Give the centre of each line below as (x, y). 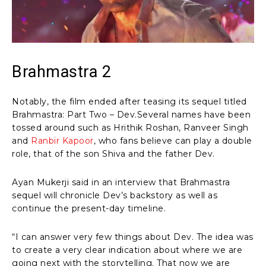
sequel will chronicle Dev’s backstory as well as (115, 195)
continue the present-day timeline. (89, 208)
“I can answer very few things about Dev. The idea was (133, 237)
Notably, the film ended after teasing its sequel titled (129, 101)
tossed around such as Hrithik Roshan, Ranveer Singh (130, 127)
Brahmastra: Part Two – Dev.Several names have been (131, 114)
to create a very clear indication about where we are (127, 250)
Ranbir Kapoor (62, 140)
